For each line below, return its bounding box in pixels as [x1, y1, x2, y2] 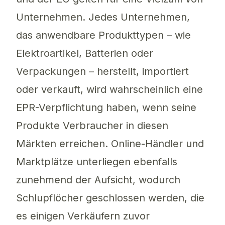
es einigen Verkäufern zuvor [16, 210, 150, 222]
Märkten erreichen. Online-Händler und [16, 138, 204, 150]
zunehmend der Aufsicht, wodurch [16, 174, 180, 186]
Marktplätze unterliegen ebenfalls [16, 156, 177, 168]
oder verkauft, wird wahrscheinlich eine [16, 83, 203, 96]
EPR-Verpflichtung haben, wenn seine [16, 101, 196, 114]
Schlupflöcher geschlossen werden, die [16, 192, 204, 204]
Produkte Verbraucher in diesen [16, 120, 168, 132]
